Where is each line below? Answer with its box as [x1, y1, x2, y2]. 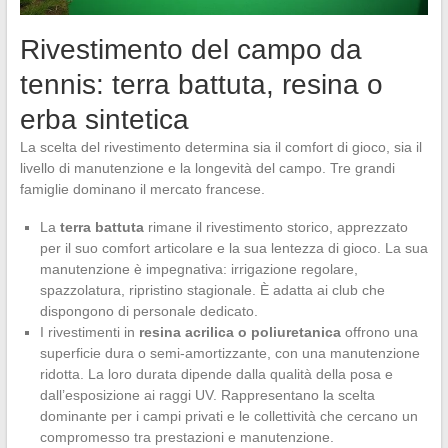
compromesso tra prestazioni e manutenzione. [39, 429, 334, 446]
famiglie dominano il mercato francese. [19, 181, 265, 198]
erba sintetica [19, 104, 189, 136]
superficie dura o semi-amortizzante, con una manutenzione [39, 345, 420, 362]
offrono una [340, 324, 418, 341]
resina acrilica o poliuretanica [138, 324, 341, 341]
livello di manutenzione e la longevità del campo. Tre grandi [19, 160, 395, 177]
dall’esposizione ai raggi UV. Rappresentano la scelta [39, 387, 375, 404]
